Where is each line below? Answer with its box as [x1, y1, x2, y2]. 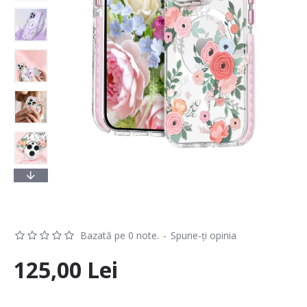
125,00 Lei [14, 255, 118, 285]
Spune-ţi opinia [171, 229, 236, 243]
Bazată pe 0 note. [80, 229, 159, 243]
